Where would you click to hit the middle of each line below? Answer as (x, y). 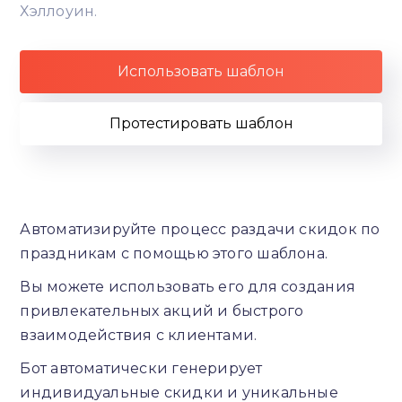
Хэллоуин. (59, 11)
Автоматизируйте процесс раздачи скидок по (200, 229)
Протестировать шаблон (201, 123)
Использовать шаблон (201, 71)
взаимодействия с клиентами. (139, 335)
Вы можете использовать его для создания (188, 286)
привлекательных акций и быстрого (162, 310)
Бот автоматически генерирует (141, 368)
